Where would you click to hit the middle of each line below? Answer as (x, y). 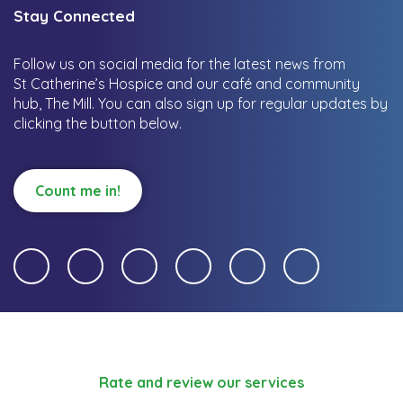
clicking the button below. (98, 123)
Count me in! (78, 190)
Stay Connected (74, 15)
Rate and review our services (201, 382)
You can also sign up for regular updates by (243, 103)
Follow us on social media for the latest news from (199, 63)
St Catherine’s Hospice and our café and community (187, 83)
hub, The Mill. (56, 103)
